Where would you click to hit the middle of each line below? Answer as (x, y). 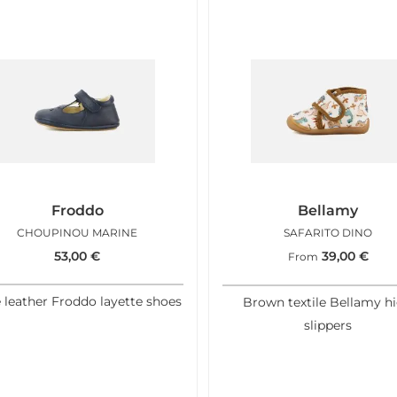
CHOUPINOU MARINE (78, 233)
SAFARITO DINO (328, 233)
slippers (328, 326)
